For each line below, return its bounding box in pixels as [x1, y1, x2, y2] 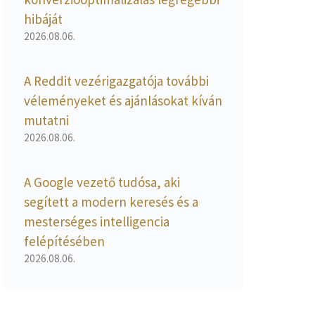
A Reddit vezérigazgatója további [24, 72, 209, 89]
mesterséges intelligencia [24, 212, 169, 230]
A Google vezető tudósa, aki [24, 173, 180, 191]
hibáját [24, 10, 63, 27]
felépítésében [24, 232, 105, 250]
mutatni [24, 111, 69, 129]
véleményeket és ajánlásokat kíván [24, 91, 222, 109]
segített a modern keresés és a [24, 193, 198, 210]
